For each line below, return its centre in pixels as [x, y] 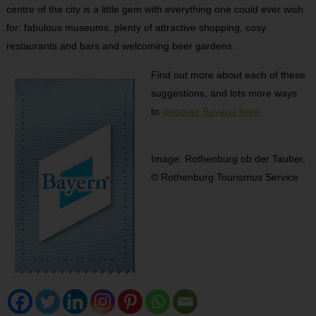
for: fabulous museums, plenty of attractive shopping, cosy [136, 28]
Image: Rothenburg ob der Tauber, [228, 159]
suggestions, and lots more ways [224, 93]
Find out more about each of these [228, 75]
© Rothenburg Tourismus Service [224, 177]
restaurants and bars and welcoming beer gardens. [120, 46]
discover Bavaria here [211, 111]
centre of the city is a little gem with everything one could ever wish [154, 9]
